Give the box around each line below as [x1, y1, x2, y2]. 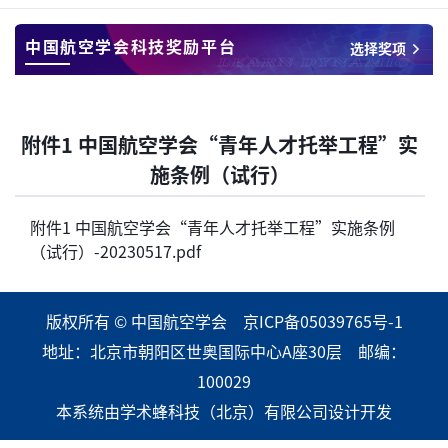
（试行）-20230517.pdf [30, 239, 201, 263]
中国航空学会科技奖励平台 [25, 34, 237, 58]
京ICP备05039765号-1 [242, 309, 403, 333]
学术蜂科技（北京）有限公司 [120, 399, 328, 423]
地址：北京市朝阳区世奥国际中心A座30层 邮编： [42, 339, 406, 363]
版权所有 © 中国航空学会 [45, 309, 243, 333]
